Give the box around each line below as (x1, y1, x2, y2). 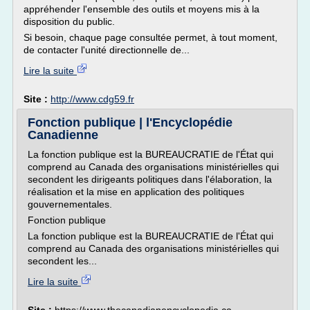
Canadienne (28, 128, 98, 142)
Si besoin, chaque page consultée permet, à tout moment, (24, 32, 277, 43)
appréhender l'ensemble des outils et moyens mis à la (24, 3, 259, 15)
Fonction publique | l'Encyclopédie (28, 116, 232, 129)
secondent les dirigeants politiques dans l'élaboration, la (28, 174, 272, 185)
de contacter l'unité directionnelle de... (24, 44, 190, 55)
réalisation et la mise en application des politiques (28, 186, 244, 197)
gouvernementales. (28, 199, 112, 210)
